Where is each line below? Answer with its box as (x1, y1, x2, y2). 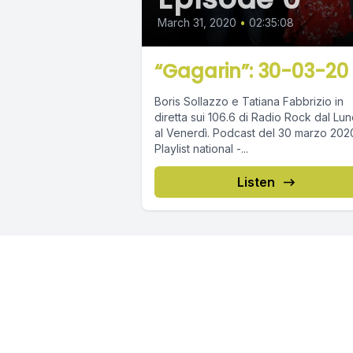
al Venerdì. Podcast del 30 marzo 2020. (154, 126, 213, 140)
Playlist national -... (193, 142, 248, 156)
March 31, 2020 (158, 16, 236, 30)
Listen (236, 174, 275, 191)
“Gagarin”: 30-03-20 (154, 58, 348, 85)
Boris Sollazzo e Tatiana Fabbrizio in (154, 95, 344, 109)
